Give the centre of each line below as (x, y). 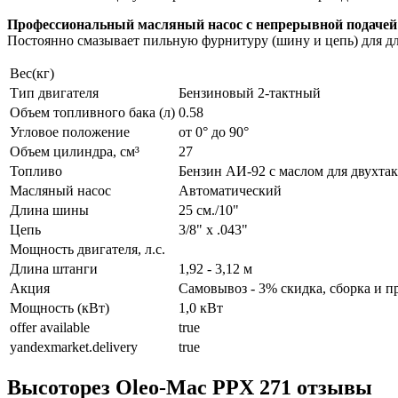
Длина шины (49, 211)
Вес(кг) (32, 74)
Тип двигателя (54, 93)
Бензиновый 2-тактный (250, 93)
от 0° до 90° (214, 132)
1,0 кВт (201, 308)
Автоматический (230, 191)
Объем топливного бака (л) (92, 113)
